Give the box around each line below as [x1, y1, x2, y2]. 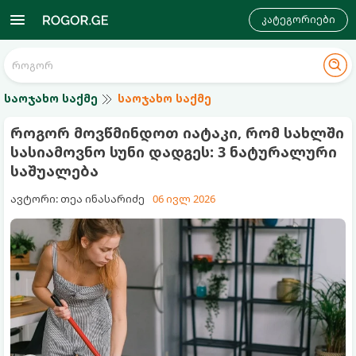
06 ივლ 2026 [153, 192, 215, 206]
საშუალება [10, 161, 99, 180]
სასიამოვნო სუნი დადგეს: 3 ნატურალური [10, 142, 337, 161]
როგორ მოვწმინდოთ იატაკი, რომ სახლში [10, 123, 344, 142]
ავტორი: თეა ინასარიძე [10, 192, 145, 206]
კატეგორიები [261, 13, 335, 26]
